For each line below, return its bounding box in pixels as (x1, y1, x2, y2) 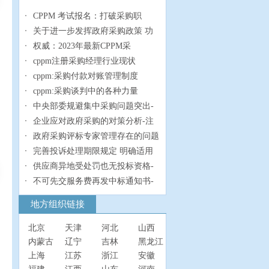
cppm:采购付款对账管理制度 (33, 71, 138, 80)
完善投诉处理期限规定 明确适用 (33, 146, 153, 156)
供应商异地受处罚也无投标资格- (33, 161, 154, 171)
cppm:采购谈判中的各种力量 (33, 86, 138, 95)
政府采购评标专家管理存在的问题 (33, 131, 159, 141)
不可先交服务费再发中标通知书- (33, 176, 154, 186)
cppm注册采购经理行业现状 (33, 56, 136, 65)
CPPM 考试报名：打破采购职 (33, 11, 142, 20)
